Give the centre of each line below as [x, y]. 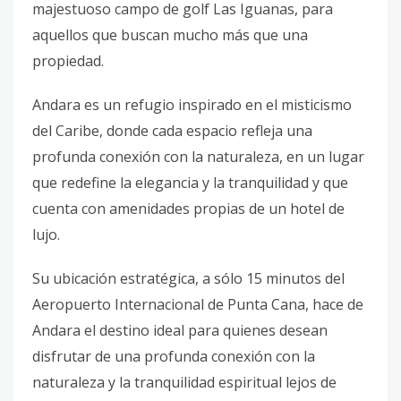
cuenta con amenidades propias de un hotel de [188, 209]
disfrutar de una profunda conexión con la [174, 356]
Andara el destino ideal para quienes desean [180, 330]
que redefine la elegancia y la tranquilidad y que [190, 183]
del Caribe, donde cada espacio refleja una [172, 131]
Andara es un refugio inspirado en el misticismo [192, 105]
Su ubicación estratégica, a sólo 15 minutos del [188, 278]
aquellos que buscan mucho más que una [170, 35]
